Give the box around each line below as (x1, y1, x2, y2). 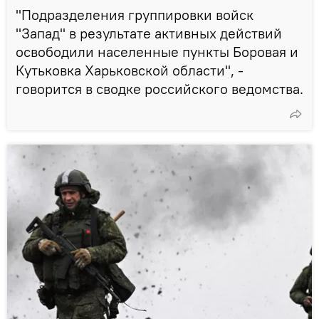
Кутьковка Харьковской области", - (16, 61, 244, 79)
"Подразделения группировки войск (16, 5, 253, 23)
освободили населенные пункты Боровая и (16, 42, 298, 61)
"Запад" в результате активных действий (16, 23, 282, 42)
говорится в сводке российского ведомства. (16, 79, 303, 98)
